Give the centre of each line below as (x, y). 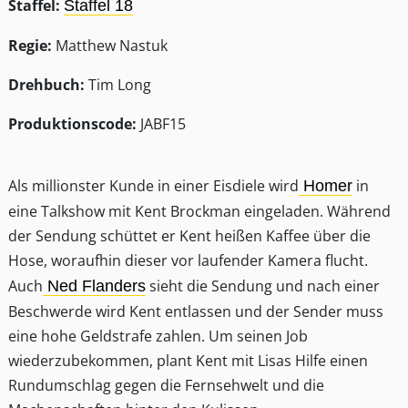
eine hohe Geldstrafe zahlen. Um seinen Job (158, 337)
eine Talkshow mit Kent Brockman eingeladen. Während (199, 212)
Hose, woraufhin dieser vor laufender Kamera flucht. (188, 261)
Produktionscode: (72, 124)
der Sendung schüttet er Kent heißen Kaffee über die (189, 236)
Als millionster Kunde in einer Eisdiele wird (153, 186)
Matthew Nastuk (110, 46)
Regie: (30, 46)
